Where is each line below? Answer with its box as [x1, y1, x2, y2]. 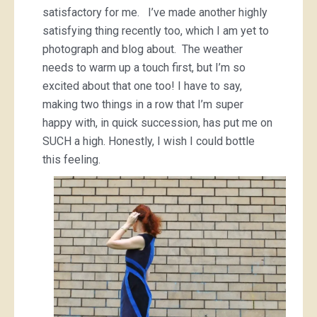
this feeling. [42, 152, 100, 166]
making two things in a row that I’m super [42, 97, 243, 111]
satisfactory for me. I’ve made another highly [42, 5, 267, 19]
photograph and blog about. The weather [42, 42, 243, 56]
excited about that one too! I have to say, [42, 79, 242, 93]
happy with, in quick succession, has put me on [42, 115, 272, 129]
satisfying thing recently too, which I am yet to [42, 23, 269, 38]
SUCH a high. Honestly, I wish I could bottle [42, 134, 255, 148]
